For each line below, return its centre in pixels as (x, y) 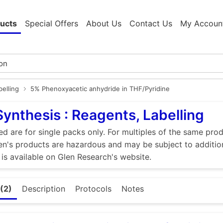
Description (44, 189)
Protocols (93, 189)
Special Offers (52, 24)
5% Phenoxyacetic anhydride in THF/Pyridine (100, 89)
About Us (104, 24)
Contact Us (151, 24)
